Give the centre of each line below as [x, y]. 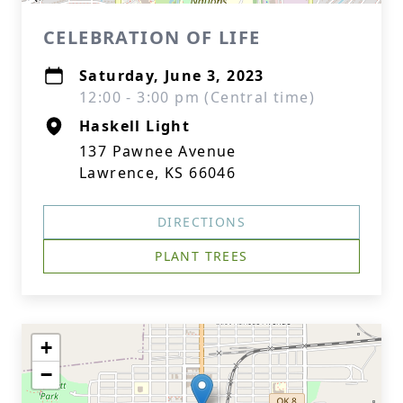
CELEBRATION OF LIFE [152, 37]
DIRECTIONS [201, 222]
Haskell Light [135, 126]
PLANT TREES [201, 256]
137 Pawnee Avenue [158, 151]
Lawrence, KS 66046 [158, 173]
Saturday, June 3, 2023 [172, 76]
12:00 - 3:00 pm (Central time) [197, 97]
